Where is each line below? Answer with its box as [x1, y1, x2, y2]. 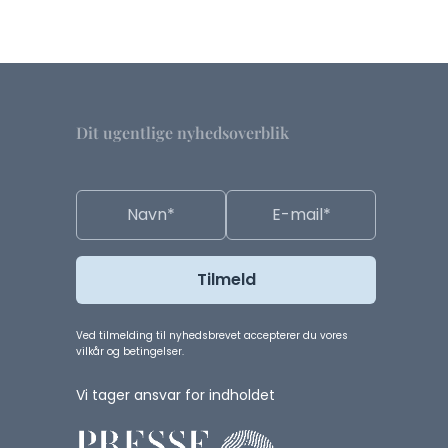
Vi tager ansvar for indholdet [76, 385, 275, 405]
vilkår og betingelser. [76, 344, 184, 359]
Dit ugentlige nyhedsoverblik [76, 122, 289, 143]
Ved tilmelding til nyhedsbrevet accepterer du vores [76, 328, 348, 343]
